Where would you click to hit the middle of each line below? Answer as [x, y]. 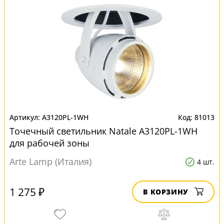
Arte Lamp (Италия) [50, 161]
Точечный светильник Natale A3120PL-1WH [103, 131]
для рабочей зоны [49, 143]
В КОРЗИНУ [166, 192]
